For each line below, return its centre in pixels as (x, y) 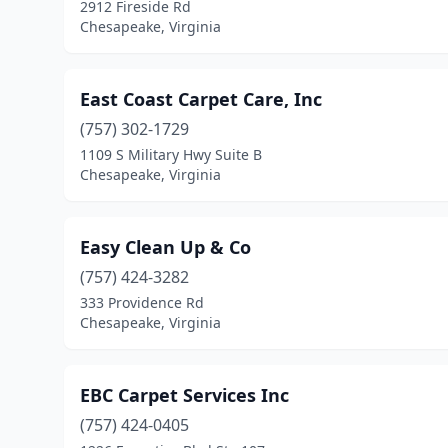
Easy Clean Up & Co (165, 247)
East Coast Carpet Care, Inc (201, 99)
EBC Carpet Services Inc (184, 395)
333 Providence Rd (142, 302)
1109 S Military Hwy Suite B (171, 154)
